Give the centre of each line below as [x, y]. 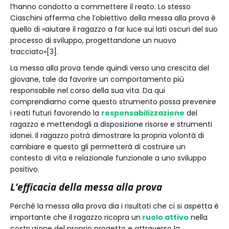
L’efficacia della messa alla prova [86, 187]
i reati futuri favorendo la [56, 113]
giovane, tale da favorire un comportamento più [97, 79]
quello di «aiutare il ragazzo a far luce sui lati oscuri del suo [114, 29]
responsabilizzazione [143, 113]
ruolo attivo [165, 217]
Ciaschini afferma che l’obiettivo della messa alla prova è [113, 18]
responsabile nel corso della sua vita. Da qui [88, 90]
